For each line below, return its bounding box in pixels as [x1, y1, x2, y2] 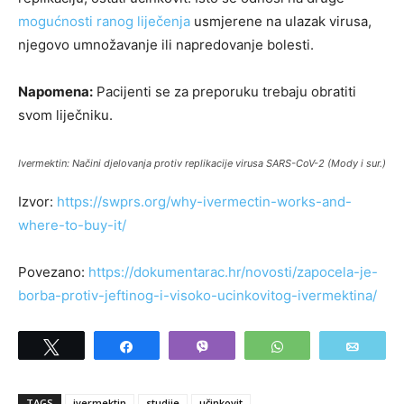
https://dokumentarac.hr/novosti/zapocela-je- [88, 263, 378, 280]
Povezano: [18, 263, 88, 280]
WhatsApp [296, 340, 356, 353]
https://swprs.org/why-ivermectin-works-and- [57, 193, 352, 210]
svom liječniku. [18, 106, 113, 124]
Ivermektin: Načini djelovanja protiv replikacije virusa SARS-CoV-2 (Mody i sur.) [18, 157, 386, 170]
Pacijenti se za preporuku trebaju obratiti [93, 83, 356, 100]
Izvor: [18, 193, 57, 210]
